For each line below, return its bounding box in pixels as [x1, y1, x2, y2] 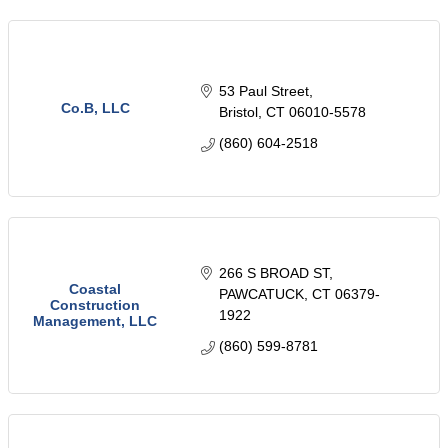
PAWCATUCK [218, 285, 304, 302]
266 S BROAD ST [218, 264, 329, 281]
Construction [50, 297, 140, 314]
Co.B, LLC [60, 100, 130, 117]
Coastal [69, 281, 121, 298]
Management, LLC [33, 313, 157, 330]
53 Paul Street [218, 83, 309, 100]
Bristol [218, 104, 258, 121]
